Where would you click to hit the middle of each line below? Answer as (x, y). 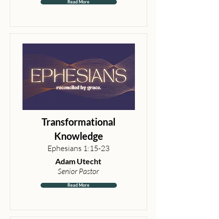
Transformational (78, 122)
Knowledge (78, 136)
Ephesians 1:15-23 (78, 148)
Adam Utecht (78, 161)
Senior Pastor (78, 171)
